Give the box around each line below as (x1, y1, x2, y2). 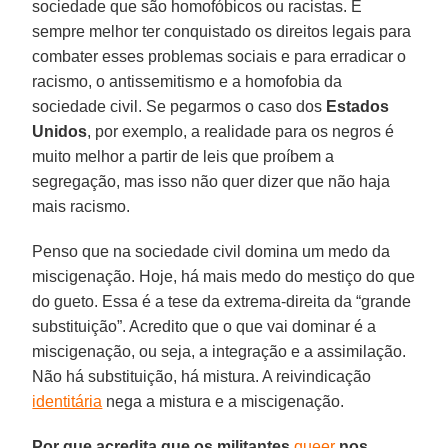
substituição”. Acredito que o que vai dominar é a (32, 317, 377, 335)
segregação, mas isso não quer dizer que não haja (32, 172, 391, 190)
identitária (32, 392, 103, 410)
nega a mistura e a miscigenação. (102, 392, 345, 410)
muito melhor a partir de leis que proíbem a (32, 147, 335, 165)
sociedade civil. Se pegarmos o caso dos (32, 97, 327, 115)
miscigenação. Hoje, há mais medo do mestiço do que (32, 267, 416, 285)
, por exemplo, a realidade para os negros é (87, 122, 395, 140)
